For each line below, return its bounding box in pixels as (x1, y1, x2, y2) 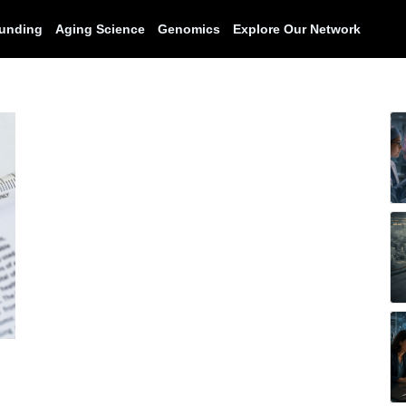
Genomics (157, 22, 220, 36)
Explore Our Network (232, 22, 361, 36)
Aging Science (54, 22, 145, 36)
